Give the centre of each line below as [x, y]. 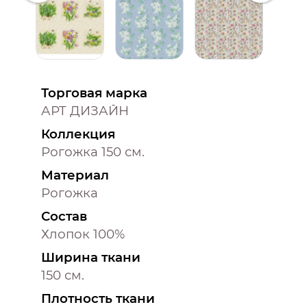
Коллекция [78, 134]
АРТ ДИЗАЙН [85, 110]
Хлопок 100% [83, 234]
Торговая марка [94, 93]
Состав [64, 216]
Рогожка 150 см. [93, 151]
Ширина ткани [91, 257]
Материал [75, 175]
